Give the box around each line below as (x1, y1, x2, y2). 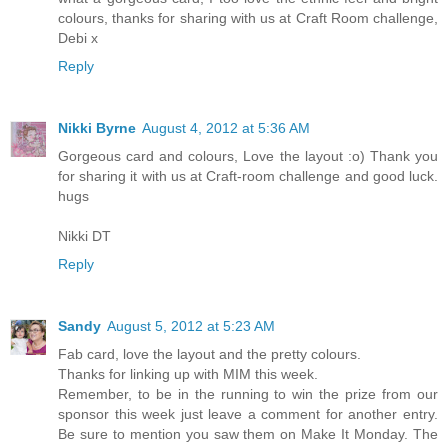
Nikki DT (58, 228, 111, 245)
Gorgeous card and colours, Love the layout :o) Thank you (58, 148, 438, 165)
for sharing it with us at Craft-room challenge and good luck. (58, 168, 438, 185)
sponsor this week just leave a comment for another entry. (58, 406, 438, 423)
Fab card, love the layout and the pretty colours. (58, 346, 361, 363)
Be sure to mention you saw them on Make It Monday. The (58, 426, 438, 443)
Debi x (58, 30, 98, 47)
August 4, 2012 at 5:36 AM (142, 120, 310, 137)
